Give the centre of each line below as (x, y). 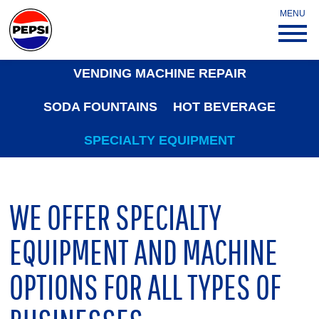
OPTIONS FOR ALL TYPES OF (146, 287)
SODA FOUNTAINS (100, 107)
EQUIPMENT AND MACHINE (144, 252)
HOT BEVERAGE (225, 107)
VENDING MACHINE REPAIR (159, 73)
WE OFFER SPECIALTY (116, 217)
